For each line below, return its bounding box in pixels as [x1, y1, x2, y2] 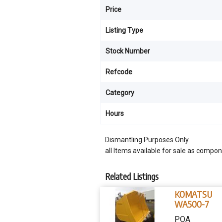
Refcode [106, 68, 132, 76]
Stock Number [106, 47, 150, 55]
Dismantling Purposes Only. [105, 136, 190, 144]
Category [106, 89, 134, 97]
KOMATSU [174, 188, 212, 200]
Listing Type [106, 26, 143, 34]
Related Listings [105, 170, 159, 182]
